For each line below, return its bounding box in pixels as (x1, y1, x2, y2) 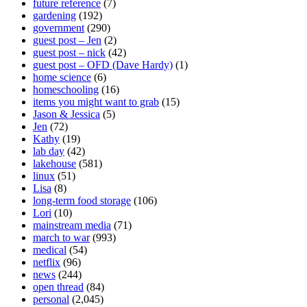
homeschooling (33, 84, 99, 96)
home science (33, 71, 91, 84)
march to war (33, 232, 90, 244)
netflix (33, 256, 60, 269)
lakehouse (33, 158, 76, 170)
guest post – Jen (33, 34, 101, 47)
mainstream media (33, 219, 111, 232)
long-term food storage (33, 195, 131, 207)
